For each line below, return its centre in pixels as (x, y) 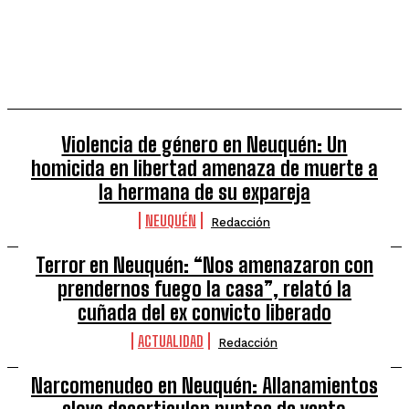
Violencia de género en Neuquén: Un (204, 145)
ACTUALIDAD (170, 341)
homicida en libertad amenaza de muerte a (204, 168)
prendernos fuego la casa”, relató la (204, 289)
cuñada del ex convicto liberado (204, 313)
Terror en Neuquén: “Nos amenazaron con (204, 265)
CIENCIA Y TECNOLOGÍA (124, 30)
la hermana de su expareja (204, 192)
